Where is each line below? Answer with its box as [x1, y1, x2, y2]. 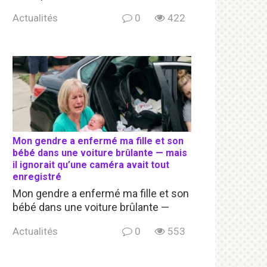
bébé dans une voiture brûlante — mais [13, 147, 187, 159]
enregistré [13, 171, 61, 183]
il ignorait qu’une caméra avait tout [13, 159, 169, 171]
